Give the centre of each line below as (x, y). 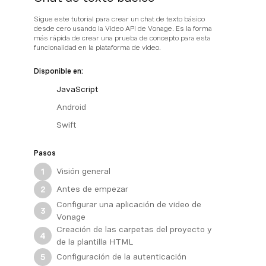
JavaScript (77, 89)
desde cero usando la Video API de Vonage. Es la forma (123, 28)
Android (71, 107)
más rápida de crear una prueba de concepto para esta (122, 38)
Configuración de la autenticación (121, 257)
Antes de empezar (92, 189)
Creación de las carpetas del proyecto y (134, 229)
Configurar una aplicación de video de (129, 204)
